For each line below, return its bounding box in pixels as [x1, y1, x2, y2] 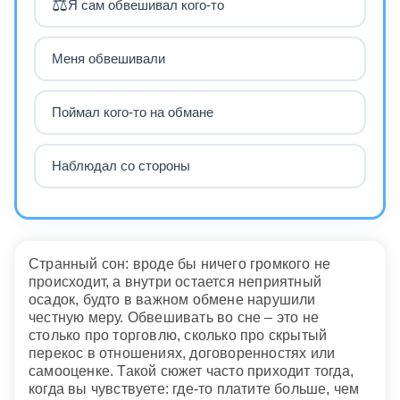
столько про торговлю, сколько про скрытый [29, 327, 328, 343]
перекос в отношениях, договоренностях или [29, 345, 336, 361]
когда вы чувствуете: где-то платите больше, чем [29, 380, 360, 396]
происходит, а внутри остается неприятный [29, 273, 322, 289]
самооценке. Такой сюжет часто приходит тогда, [29, 362, 354, 379]
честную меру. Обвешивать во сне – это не [29, 309, 320, 325]
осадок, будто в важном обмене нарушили [29, 291, 316, 307]
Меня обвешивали [51, 51, 165, 67]
